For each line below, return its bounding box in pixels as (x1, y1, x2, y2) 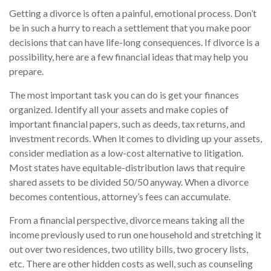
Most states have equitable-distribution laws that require (9, 162, 245, 174)
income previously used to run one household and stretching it (9, 229, 261, 241)
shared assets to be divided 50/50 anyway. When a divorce (9, 176, 249, 188)
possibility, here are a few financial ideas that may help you (9, 51, 248, 63)
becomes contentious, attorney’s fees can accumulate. (9, 191, 230, 203)
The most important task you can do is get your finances (9, 89, 239, 101)
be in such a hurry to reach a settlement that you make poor (9, 22, 251, 34)
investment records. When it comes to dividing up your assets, (9, 132, 262, 145)
